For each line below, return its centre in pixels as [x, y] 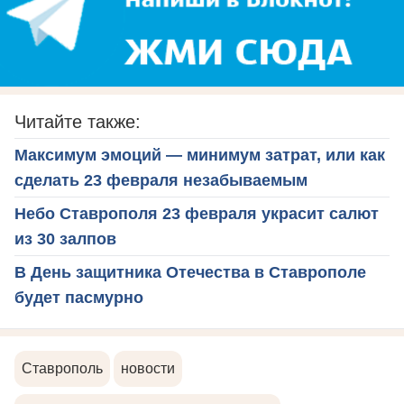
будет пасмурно [79, 297]
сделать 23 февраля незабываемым [161, 180]
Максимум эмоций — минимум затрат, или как [200, 155]
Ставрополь [62, 368]
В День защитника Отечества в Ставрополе [190, 272]
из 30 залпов [65, 239]
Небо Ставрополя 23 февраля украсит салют [197, 213]
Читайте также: [78, 121]
